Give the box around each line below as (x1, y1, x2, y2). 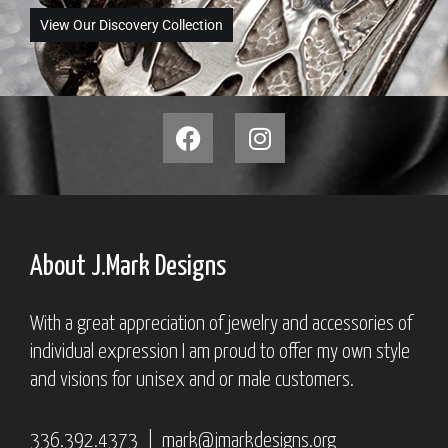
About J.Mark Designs (30, 253, 226, 281)
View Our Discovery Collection (40, 17, 223, 33)
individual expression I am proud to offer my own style (30, 342, 410, 362)
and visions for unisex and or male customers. (30, 370, 354, 390)
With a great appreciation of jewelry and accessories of (30, 314, 412, 334)
